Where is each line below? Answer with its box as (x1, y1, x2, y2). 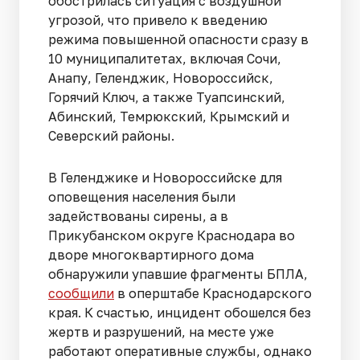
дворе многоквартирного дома (48, 247, 254, 264)
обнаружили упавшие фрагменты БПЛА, (48, 266, 308, 283)
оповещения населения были (48, 189, 235, 206)
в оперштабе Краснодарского (114, 285, 312, 302)
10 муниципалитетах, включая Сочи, (48, 51, 281, 67)
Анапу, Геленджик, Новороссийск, (48, 70, 273, 87)
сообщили (48, 285, 114, 302)
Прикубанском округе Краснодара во (48, 227, 295, 244)
